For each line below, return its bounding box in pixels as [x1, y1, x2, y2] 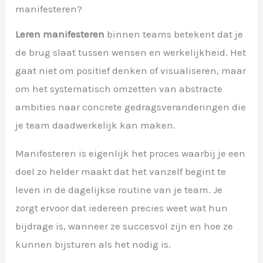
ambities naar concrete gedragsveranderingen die [15, 100, 247, 113]
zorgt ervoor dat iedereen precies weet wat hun [15, 201, 228, 214]
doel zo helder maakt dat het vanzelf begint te [15, 165, 227, 177]
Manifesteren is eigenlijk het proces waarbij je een [15, 147, 246, 159]
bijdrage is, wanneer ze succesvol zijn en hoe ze [15, 220, 234, 232]
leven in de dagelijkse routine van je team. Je [15, 183, 223, 195]
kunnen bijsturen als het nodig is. [15, 238, 171, 250]
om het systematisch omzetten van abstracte [15, 82, 223, 95]
